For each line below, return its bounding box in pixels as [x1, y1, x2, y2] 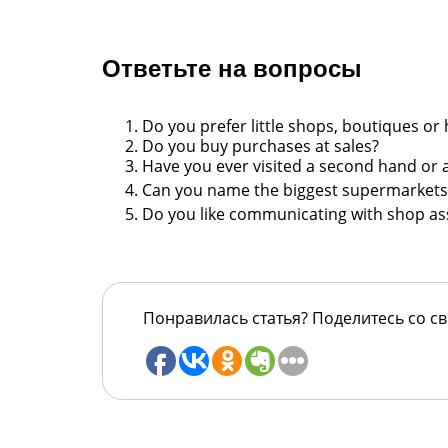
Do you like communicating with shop [142, 203, 429, 226]
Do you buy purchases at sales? [142, 135, 379, 158]
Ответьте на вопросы [102, 55, 369, 83]
